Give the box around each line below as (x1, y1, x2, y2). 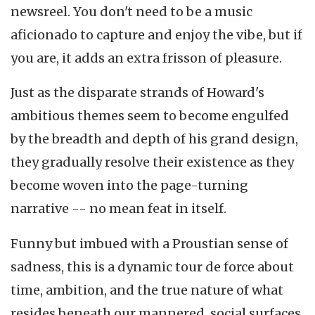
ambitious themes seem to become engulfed (11, 108, 289, 124)
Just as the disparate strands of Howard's (11, 84, 264, 101)
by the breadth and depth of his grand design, (11, 131, 298, 148)
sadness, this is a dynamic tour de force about (11, 258, 294, 275)
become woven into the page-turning (11, 177, 248, 194)
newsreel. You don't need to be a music (11, 3, 252, 20)
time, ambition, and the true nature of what (11, 281, 283, 298)
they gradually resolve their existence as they (11, 154, 294, 171)
